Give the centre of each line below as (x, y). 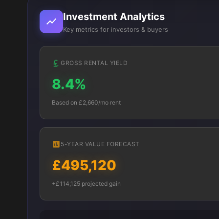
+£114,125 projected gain (86, 184)
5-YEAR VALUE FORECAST (100, 144)
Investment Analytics (114, 17)
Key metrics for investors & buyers (116, 29)
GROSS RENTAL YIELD (94, 63)
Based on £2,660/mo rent (86, 102)
